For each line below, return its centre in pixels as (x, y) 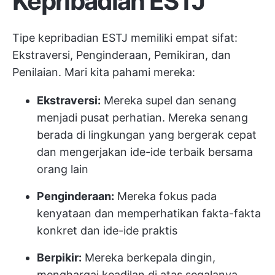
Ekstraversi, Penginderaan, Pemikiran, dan (122, 55)
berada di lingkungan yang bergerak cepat (147, 135)
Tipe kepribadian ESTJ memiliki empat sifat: (125, 38)
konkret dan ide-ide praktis (107, 230)
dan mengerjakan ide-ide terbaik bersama (145, 152)
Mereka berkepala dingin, (149, 258)
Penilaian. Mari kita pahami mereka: (104, 72)
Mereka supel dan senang (168, 100)
